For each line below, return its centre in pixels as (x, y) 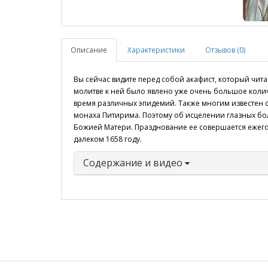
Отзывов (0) (225, 50)
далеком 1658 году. (108, 139)
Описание (89, 50)
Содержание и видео (134, 163)
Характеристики (156, 50)
